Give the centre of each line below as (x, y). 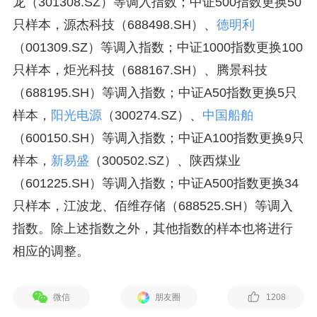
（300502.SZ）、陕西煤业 (165, 161)
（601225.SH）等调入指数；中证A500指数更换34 (155, 183)
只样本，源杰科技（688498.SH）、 (114, 25)
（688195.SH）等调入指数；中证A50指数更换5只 (155, 93)
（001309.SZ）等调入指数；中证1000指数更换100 (157, 47)
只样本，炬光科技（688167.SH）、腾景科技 (140, 70)
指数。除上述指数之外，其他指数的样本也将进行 (152, 229)
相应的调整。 (51, 251)
